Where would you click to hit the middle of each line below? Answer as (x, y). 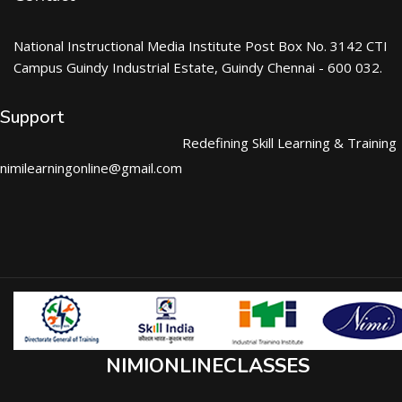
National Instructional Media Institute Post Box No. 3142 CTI (201, 46)
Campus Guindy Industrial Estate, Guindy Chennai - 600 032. (198, 67)
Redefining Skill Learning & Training (289, 143)
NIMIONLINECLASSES (208, 366)
